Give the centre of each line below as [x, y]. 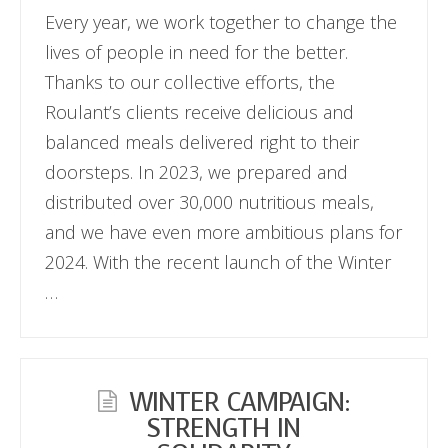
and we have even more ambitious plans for [224, 231]
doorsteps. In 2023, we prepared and [197, 171]
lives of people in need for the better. [197, 51]
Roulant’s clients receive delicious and [200, 111]
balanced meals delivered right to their [202, 141]
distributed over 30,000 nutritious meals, [210, 201]
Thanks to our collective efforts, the [190, 81]
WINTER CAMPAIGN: [240, 402]
